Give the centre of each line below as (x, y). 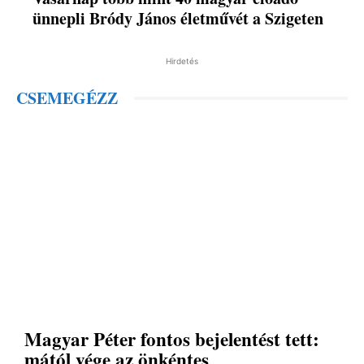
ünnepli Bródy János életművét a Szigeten (178, 19)
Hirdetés (182, 61)
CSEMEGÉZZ (67, 98)
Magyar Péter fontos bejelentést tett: (172, 338)
